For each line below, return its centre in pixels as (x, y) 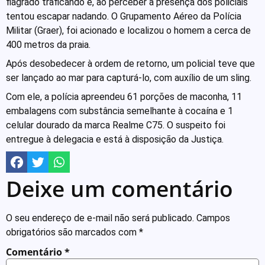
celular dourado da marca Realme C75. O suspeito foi (116, 125)
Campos (213, 218)
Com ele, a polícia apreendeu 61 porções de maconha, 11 (124, 97)
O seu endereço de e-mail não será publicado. (100, 218)
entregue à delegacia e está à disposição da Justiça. (115, 140)
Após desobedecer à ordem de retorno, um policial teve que (130, 64)
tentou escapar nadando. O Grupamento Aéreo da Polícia (124, 17)
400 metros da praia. (48, 45)
